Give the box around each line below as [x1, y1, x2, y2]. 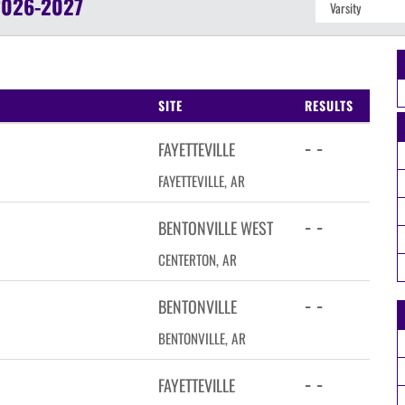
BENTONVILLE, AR [158, 328, 246, 348]
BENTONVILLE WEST [158, 216, 273, 240]
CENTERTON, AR [158, 250, 237, 269]
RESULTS [305, 96, 353, 115]
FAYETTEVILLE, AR [158, 171, 245, 191]
